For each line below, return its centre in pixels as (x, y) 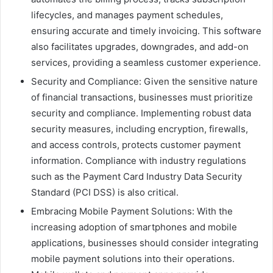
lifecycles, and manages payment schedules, (127, 15)
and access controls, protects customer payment (136, 145)
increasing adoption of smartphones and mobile (134, 227)
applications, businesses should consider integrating (145, 243)
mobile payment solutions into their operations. (133, 259)
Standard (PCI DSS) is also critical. (105, 193)
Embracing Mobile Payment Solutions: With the (132, 211)
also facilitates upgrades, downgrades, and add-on (140, 47)
